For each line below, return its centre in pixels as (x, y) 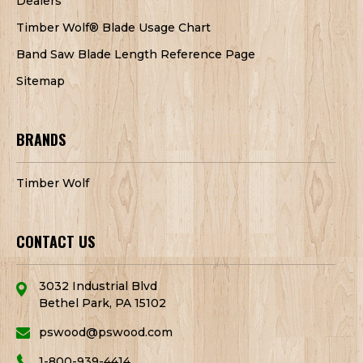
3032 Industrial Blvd (98, 286)
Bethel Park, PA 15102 (102, 303)
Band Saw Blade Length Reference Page (136, 54)
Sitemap (41, 81)
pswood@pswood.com (106, 332)
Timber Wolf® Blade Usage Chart (113, 27)
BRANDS (41, 139)
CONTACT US (56, 241)
